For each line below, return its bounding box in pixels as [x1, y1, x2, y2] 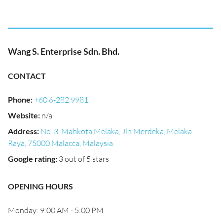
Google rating [8, 154, 55, 163]
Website [8, 110, 38, 120]
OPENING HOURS [8, 182, 73, 191]
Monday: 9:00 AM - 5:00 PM [8, 205, 104, 215]
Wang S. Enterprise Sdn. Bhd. [8, 46, 119, 57]
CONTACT [8, 71, 46, 80]
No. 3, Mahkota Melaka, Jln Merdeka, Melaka [40, 126, 192, 136]
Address [8, 126, 37, 136]
